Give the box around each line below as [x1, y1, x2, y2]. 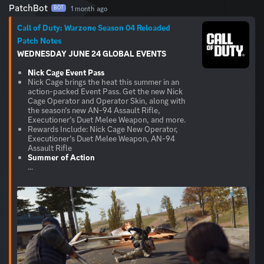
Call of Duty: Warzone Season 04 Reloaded [17, 22, 170, 33]
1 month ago [71, 4, 108, 14]
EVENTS [136, 48, 166, 59]
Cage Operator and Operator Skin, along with [28, 95, 186, 106]
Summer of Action [28, 151, 95, 163]
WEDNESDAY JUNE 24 [17, 48, 101, 59]
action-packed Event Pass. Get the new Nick [28, 85, 183, 97]
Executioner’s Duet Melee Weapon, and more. [28, 114, 186, 125]
